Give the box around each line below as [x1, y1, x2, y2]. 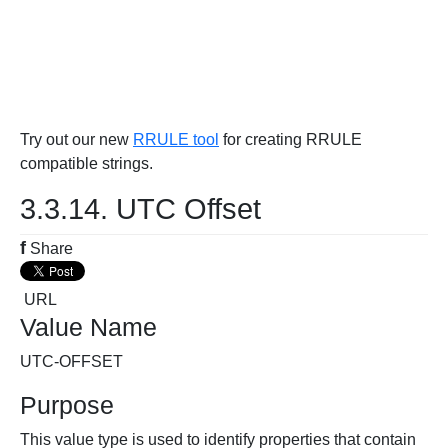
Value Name [20, 313, 157, 341]
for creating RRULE [219, 131, 362, 148]
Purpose [20, 391, 114, 419]
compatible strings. [20, 155, 153, 172]
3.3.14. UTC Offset [20, 193, 261, 225]
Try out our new [20, 131, 133, 148]
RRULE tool [133, 131, 219, 148]
